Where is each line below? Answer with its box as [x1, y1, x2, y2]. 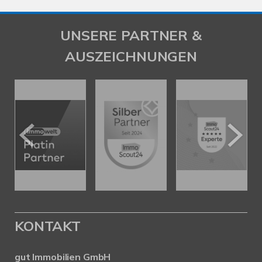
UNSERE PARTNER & [60, 26, 202, 44]
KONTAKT [15, 217, 81, 235]
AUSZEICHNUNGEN [65, 47, 197, 65]
